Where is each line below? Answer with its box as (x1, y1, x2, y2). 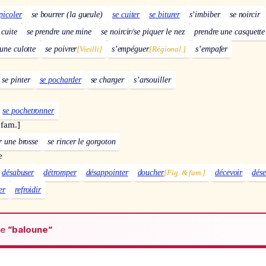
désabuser (1, 168, 34, 178)
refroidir (14, 185, 42, 195)
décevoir (214, 168, 243, 178)
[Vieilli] (77, 45, 102, 54)
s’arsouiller (133, 75, 171, 85)
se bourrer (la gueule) (31, 10, 103, 20)
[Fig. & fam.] (164, 168, 205, 178)
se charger (90, 75, 124, 85)
